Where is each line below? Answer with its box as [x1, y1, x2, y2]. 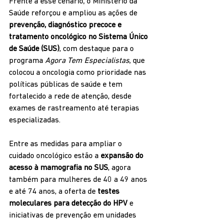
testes [98, 188, 121, 196]
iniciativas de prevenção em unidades [9, 212, 138, 220]
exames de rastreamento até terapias [9, 105, 141, 113]
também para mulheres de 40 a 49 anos [9, 176, 149, 184]
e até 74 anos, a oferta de [9, 188, 98, 196]
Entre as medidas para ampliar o [9, 140, 124, 149]
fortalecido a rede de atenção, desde [9, 93, 133, 101]
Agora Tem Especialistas [45, 57, 129, 65]
